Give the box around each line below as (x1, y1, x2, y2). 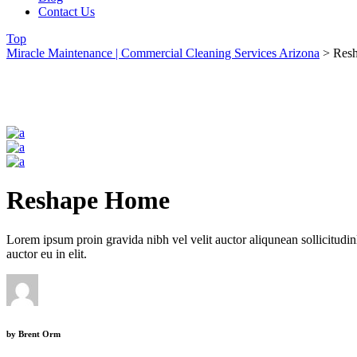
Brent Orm (16, 328, 61, 339)
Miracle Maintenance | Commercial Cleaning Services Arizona (6, 45, 320, 60)
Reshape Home (6, 186, 170, 215)
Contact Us (38, 4, 95, 18)
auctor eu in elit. (6, 246, 87, 261)
